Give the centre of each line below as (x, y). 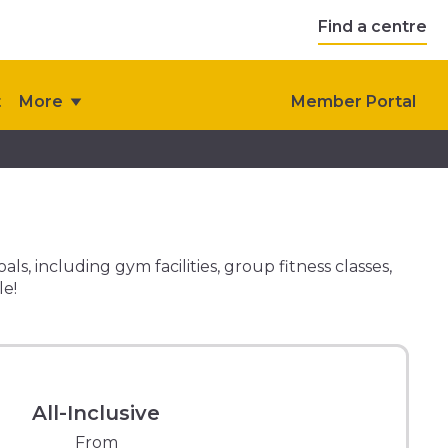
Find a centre (372, 26)
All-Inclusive (96, 412)
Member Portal (353, 101)
